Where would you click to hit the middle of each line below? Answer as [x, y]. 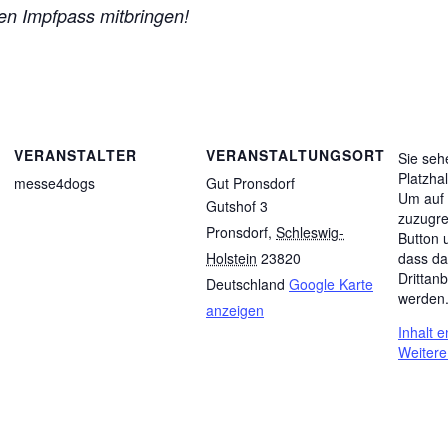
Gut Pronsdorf [250, 183]
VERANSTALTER [75, 155]
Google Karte [331, 284]
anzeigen [235, 310]
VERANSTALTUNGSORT [295, 155]
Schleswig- [310, 232]
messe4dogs [54, 183]
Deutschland [245, 284]
